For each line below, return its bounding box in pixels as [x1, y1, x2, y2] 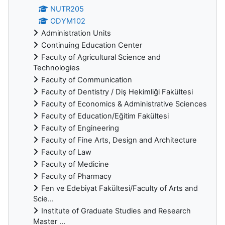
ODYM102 [50, 16, 86, 26]
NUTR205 [50, 4, 84, 14]
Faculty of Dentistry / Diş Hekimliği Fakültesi [41, 87, 193, 96]
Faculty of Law [41, 147, 91, 157]
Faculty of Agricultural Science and [41, 52, 161, 62]
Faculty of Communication [41, 75, 132, 84]
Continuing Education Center [41, 40, 142, 50]
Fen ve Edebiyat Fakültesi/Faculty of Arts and [41, 183, 198, 193]
